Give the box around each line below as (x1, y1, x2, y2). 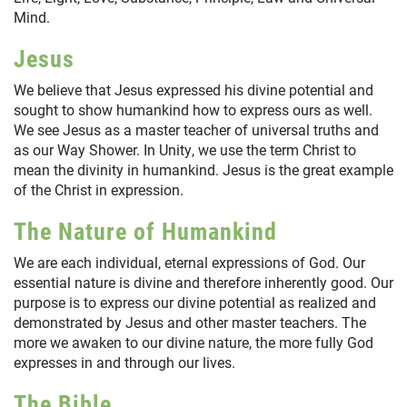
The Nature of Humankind (14, 215, 277, 247)
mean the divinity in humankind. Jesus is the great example (14, 160, 393, 180)
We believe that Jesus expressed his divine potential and (14, 80, 373, 100)
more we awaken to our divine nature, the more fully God (14, 333, 373, 352)
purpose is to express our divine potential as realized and (14, 293, 376, 313)
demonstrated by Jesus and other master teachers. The (14, 313, 366, 333)
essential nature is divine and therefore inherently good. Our (14, 273, 393, 293)
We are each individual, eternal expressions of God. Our (14, 253, 365, 273)
